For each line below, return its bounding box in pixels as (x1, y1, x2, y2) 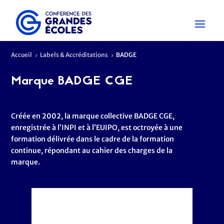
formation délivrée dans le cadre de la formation (11, 134, 174, 143)
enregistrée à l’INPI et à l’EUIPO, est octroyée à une (11, 123, 183, 132)
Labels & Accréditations (40, 51, 108, 58)
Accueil (11, 51, 32, 58)
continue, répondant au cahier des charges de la (11, 146, 173, 155)
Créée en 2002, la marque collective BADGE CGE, (11, 111, 175, 120)
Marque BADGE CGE (11, 72, 133, 91)
